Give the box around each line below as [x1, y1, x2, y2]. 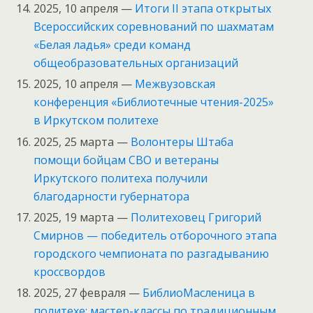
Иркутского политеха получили [34, 170, 208, 186]
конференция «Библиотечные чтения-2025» [34, 94, 275, 110]
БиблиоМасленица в [143, 284, 256, 300]
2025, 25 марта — [34, 133, 131, 150]
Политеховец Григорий [131, 209, 262, 225]
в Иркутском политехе [34, 112, 159, 129]
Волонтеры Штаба [131, 133, 234, 150]
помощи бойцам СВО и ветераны [34, 152, 219, 168]
